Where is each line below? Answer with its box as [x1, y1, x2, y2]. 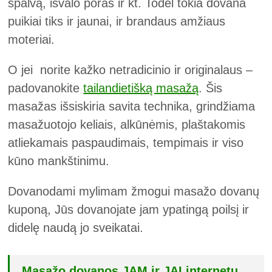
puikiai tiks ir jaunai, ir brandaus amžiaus [8, 15, 226, 29]
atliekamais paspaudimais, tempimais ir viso [8, 136, 244, 150]
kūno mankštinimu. [8, 154, 110, 168]
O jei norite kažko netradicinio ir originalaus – [8, 63, 253, 77]
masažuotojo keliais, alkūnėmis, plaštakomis [8, 118, 246, 132]
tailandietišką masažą [83, 81, 199, 95]
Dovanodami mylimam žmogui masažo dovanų [8, 185, 260, 199]
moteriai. [8, 33, 55, 47]
